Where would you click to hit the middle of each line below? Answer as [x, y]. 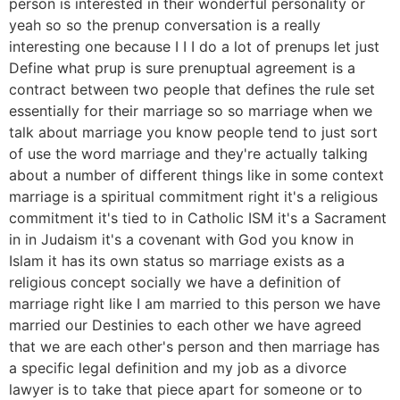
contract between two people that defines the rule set [192, 90]
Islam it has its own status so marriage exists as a [177, 261]
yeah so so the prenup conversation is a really [165, 25]
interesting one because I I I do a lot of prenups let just [194, 47]
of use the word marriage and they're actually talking [188, 154]
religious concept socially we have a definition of [175, 283]
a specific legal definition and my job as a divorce [178, 368]
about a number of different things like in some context [196, 175]
